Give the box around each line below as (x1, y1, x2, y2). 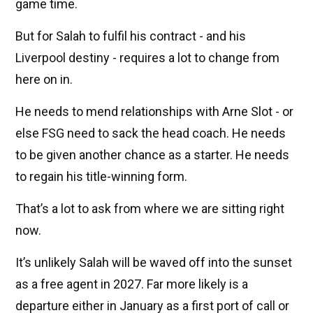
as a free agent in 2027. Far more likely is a (15, 276, 248, 291)
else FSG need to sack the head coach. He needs (15, 125, 286, 140)
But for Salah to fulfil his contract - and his (15, 28, 246, 43)
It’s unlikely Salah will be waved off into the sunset (15, 254, 292, 270)
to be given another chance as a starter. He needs (15, 147, 289, 162)
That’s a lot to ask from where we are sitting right (15, 201, 284, 216)
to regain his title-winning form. (15, 168, 187, 184)
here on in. (15, 71, 73, 87)
